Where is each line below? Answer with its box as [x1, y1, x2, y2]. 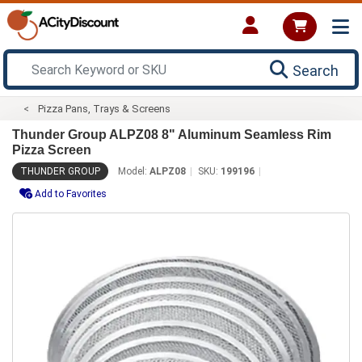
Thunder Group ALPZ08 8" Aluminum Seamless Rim [12, 127, 331, 141]
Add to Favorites [35, 187, 107, 200]
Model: [118, 165, 149, 177]
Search [293, 61, 339, 79]
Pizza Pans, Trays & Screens [38, 102, 171, 115]
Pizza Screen [12, 142, 91, 157]
